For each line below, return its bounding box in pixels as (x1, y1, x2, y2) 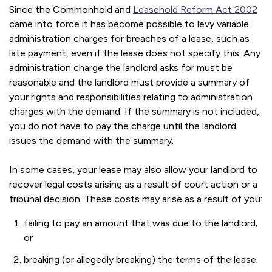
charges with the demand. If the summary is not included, (9, 106, 259, 117)
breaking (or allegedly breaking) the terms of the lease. (24, 254, 258, 265)
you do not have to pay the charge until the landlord (9, 120, 236, 132)
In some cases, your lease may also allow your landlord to (9, 164, 257, 175)
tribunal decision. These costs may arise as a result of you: (9, 193, 262, 205)
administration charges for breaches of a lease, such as (9, 33, 250, 44)
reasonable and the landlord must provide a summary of (9, 76, 250, 88)
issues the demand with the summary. (9, 135, 174, 146)
